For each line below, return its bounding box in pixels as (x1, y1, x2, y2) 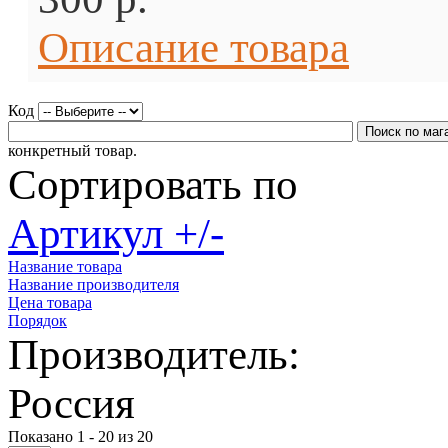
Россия (8, 380, 135, 427)
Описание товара (38, 24, 349, 71)
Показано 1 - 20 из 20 (8, 428, 153, 445)
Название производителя (8, 276, 179, 293)
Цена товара (8, 294, 92, 311)
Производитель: (8, 331, 300, 378)
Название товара (8, 258, 122, 275)
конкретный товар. (8, 142, 137, 159)
